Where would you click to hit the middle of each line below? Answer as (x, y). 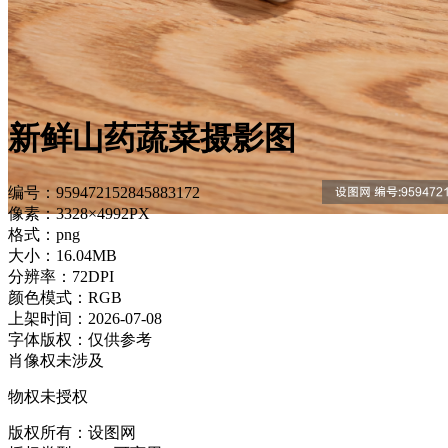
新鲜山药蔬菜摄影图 (152, 138)
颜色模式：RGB (65, 297)
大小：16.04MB (62, 255)
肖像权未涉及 (56, 360)
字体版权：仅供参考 (80, 339)
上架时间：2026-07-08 (85, 318)
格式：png (44, 234)
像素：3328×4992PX (79, 213)
